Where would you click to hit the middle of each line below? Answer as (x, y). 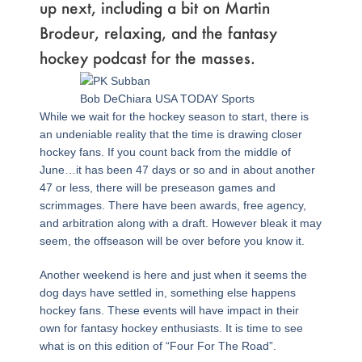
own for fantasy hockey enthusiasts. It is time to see (171, 328)
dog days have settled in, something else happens (167, 292)
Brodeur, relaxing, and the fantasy (158, 33)
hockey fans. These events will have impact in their (169, 310)
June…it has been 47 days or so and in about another (177, 169)
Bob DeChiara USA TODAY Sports (168, 98)
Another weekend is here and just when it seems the (173, 274)
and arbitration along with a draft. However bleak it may (180, 223)
